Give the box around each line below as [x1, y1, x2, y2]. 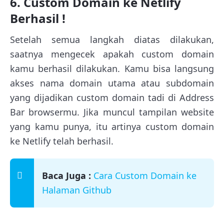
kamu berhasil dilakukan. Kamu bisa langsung [10, 62, 214, 75]
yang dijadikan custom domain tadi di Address [10, 91, 214, 104]
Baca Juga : [42, 169, 91, 182]
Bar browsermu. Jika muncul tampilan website [10, 106, 214, 118]
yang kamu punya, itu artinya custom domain [10, 120, 214, 133]
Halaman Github [42, 184, 111, 196]
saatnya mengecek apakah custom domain [10, 48, 214, 60]
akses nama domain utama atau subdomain [10, 77, 214, 89]
